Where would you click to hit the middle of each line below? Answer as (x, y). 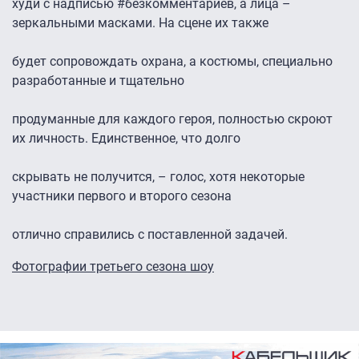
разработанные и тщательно (98, 81)
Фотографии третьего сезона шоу (113, 267)
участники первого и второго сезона (122, 196)
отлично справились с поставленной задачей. (150, 235)
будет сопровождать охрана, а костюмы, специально (172, 62)
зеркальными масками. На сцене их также (140, 23)
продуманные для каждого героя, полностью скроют (172, 119)
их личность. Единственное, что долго (126, 139)
